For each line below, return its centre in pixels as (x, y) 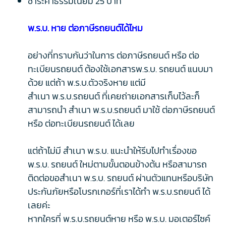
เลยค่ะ (39, 205)
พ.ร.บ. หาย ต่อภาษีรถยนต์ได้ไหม (85, 28)
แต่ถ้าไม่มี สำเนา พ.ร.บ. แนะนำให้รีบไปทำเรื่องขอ (112, 150)
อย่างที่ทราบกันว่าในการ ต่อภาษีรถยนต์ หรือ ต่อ (114, 55)
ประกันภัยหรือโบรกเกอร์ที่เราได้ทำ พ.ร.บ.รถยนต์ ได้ (119, 191)
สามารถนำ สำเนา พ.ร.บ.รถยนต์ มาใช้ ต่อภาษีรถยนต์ (121, 109)
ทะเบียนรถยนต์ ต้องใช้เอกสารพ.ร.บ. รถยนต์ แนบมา (120, 69)
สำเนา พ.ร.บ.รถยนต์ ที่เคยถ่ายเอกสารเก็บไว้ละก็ (114, 96)
